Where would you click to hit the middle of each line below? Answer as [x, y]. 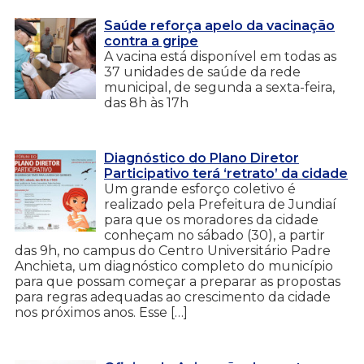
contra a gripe [151, 41]
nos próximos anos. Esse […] [101, 312]
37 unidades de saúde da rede [202, 71]
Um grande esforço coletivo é [200, 188]
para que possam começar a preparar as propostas [178, 281]
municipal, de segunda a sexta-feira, [219, 87]
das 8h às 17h [146, 102]
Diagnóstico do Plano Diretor [201, 158]
